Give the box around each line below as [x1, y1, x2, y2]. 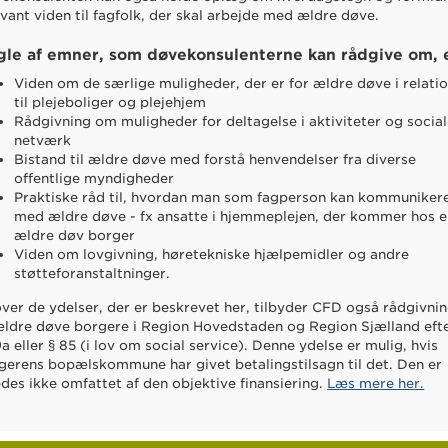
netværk [14, 132, 72, 148]
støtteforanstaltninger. [14, 265, 171, 281]
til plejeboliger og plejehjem [14, 94, 207, 110]
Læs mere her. [327, 376, 425, 392]
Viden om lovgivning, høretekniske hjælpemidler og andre [14, 246, 410, 262]
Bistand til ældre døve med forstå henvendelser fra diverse [14, 151, 417, 167]
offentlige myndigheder [14, 170, 175, 186]
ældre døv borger [14, 227, 136, 243]
